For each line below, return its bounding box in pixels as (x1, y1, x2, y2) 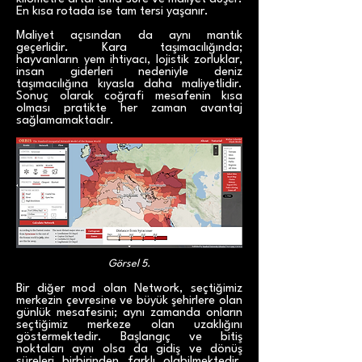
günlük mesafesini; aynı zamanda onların (16, 307, 242, 319)
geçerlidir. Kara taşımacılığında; (16, 42, 242, 54)
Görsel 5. (108, 259, 150, 269)
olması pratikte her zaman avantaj (16, 103, 242, 115)
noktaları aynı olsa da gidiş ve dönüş (16, 343, 242, 356)
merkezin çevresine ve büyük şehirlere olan (16, 295, 242, 307)
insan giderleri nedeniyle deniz (16, 66, 242, 78)
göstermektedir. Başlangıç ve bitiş (16, 331, 242, 343)
